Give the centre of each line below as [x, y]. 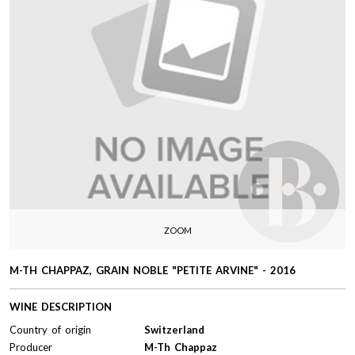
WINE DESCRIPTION [61, 306]
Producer [31, 347]
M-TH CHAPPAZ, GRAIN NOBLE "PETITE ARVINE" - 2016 [153, 270]
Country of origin [50, 329]
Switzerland [174, 329]
